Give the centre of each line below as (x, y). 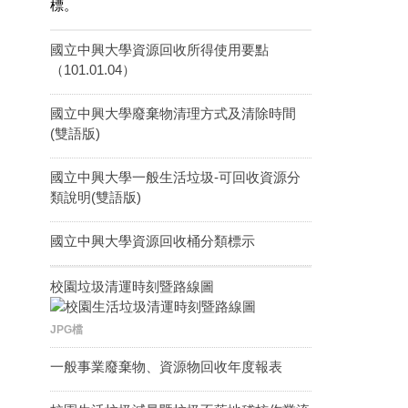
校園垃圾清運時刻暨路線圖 (132, 286)
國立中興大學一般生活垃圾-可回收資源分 (175, 177)
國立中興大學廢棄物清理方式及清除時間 (173, 113)
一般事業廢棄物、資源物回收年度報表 (166, 366)
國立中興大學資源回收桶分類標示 (153, 240)
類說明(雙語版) (96, 197)
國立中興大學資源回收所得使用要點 (159, 49)
